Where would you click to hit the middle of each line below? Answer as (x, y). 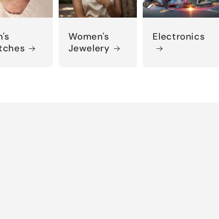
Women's (89, 36)
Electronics (179, 36)
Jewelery (89, 48)
